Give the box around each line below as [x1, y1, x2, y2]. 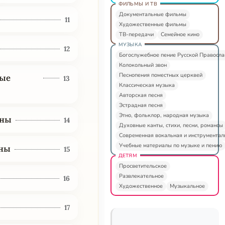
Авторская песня [119, 91, 163, 99]
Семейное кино [160, 30, 199, 38]
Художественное [119, 182, 163, 190]
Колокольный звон [119, 61, 167, 69]
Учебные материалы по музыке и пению [119, 141, 222, 149]
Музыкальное [169, 182, 205, 190]
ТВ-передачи [119, 30, 154, 38]
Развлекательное [119, 172, 164, 180]
